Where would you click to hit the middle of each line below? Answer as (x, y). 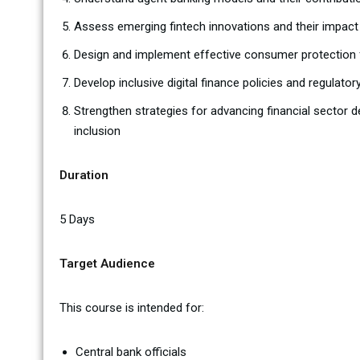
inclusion (97, 131)
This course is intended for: (131, 308)
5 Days (77, 219)
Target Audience (107, 264)
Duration (84, 175)
